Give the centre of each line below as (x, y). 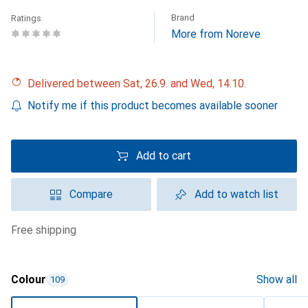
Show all (277, 279)
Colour (29, 279)
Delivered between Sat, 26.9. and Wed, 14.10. (141, 84)
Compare (91, 194)
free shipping (47, 230)
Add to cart (164, 156)
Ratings (26, 18)
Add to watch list (236, 194)
